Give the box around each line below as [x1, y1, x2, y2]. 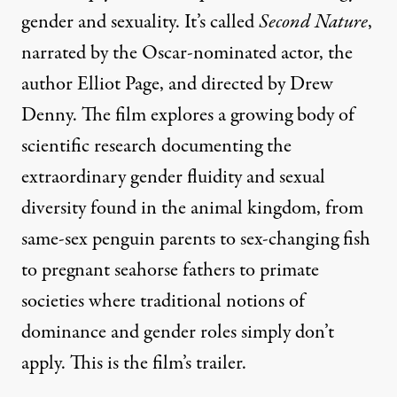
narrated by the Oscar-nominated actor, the [21, 39, 353, 67]
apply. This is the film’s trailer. [21, 349, 246, 378]
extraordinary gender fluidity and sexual [21, 163, 325, 191]
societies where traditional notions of [21, 287, 305, 315]
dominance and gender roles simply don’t [21, 318, 334, 346]
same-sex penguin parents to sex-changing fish [21, 225, 370, 253]
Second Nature [259, 8, 368, 36]
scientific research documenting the [21, 132, 292, 160]
